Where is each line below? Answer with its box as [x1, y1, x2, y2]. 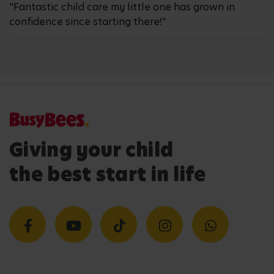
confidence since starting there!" [9, 15, 166, 29]
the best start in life [9, 161, 206, 188]
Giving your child [9, 137, 174, 163]
